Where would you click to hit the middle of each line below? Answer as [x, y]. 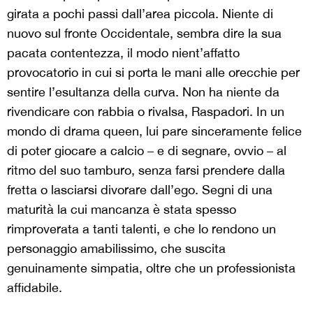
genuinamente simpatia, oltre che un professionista [151, 268]
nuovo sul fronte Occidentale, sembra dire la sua [144, 34]
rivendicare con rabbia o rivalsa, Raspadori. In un [146, 112]
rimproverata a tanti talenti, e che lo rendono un [141, 229]
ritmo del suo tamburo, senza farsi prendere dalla [146, 170]
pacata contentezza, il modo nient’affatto [123, 53]
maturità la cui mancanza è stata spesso [122, 210]
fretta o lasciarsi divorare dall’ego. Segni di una [140, 190]
